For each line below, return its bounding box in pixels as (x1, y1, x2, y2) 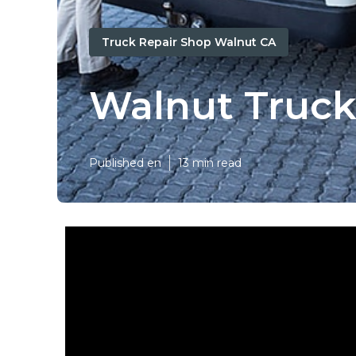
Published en (89, 156, 161, 170)
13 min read (178, 156, 242, 170)
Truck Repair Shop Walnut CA (102, 34, 276, 49)
